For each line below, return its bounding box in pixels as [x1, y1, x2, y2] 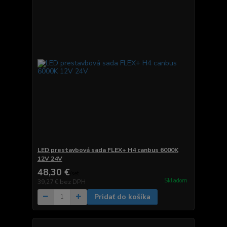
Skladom [164, 177, 187, 184]
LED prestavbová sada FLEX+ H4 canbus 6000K [37, 145, 178, 154]
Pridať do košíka [94, 192, 150, 202]
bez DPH [59, 177, 86, 186]
